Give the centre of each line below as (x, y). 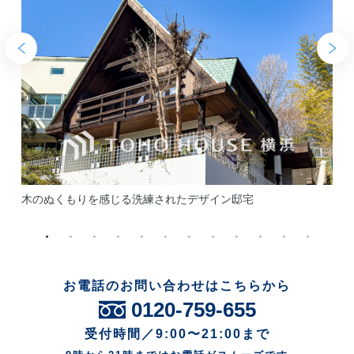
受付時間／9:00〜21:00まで (177, 333)
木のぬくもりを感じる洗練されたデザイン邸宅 (137, 199)
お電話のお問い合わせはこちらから (177, 285)
